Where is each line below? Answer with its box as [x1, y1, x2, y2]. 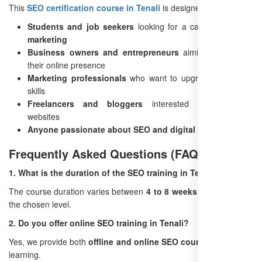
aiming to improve [178, 46, 253, 58]
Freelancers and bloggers [27, 98, 143, 110]
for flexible [212, 236, 254, 248]
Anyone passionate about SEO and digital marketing [27, 123, 237, 136]
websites [27, 111, 60, 123]
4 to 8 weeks [146, 185, 197, 198]
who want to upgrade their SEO [126, 72, 254, 84]
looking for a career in [134, 20, 229, 33]
